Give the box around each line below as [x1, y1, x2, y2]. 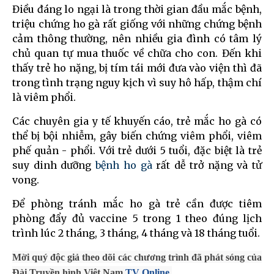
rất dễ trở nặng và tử [152, 159, 262, 172]
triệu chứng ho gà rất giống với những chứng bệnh [12, 18, 262, 31]
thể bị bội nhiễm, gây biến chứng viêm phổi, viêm [12, 130, 262, 143]
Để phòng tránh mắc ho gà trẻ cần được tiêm [12, 198, 262, 210]
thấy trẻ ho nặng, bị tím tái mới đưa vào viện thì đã [12, 62, 262, 75]
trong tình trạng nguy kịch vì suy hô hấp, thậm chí [12, 76, 262, 89]
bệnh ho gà [95, 159, 152, 172]
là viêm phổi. [12, 91, 76, 104]
